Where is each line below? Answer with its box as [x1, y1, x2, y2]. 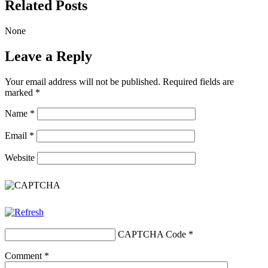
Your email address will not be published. [5, 76, 160, 87]
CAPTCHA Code [118, 229, 186, 239]
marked [5, 87, 35, 98]
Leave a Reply [5, 48, 92, 64]
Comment [5, 250, 44, 261]
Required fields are [163, 76, 234, 87]
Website [5, 152, 35, 163]
